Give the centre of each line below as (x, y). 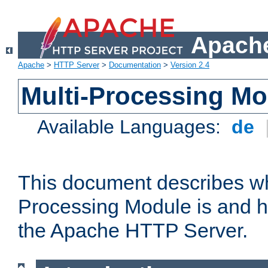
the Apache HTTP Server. (133, 231)
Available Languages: (132, 127)
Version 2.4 (190, 65)
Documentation (135, 65)
